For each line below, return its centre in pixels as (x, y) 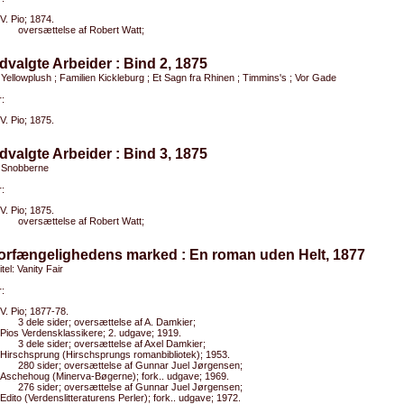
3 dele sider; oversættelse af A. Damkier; (107, 322)
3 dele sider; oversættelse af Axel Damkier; (112, 344)
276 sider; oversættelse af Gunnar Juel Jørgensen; (130, 387)
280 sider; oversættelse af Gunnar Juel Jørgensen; (130, 365)
